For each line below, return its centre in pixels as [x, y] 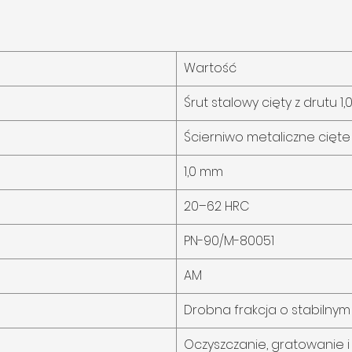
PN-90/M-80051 [229, 241]
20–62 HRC [217, 207]
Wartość [210, 68]
